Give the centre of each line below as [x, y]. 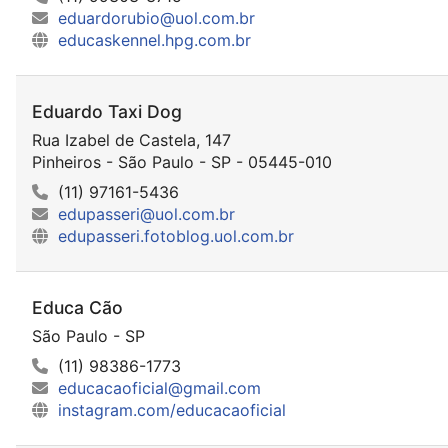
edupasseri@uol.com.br [146, 213]
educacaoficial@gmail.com [159, 388]
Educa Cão [77, 307]
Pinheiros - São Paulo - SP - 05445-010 [182, 161]
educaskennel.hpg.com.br [154, 39]
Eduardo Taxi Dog [107, 111]
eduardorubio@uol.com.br [156, 17]
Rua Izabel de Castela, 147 [131, 139]
